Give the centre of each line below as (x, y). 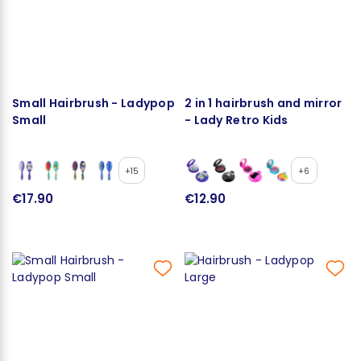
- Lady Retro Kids (237, 120)
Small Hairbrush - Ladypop (93, 103)
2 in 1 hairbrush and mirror (263, 103)
